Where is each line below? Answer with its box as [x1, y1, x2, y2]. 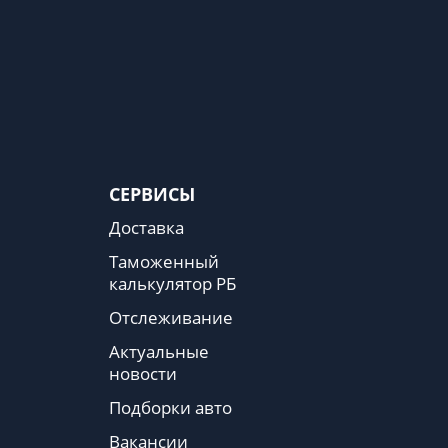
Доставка [109, 216, 184, 240]
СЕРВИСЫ [109, 182, 195, 207]
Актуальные [109, 340, 209, 364]
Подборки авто [109, 396, 232, 420]
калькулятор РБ [109, 272, 236, 296]
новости [109, 362, 177, 386]
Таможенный [109, 250, 219, 274]
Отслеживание [109, 306, 233, 330]
